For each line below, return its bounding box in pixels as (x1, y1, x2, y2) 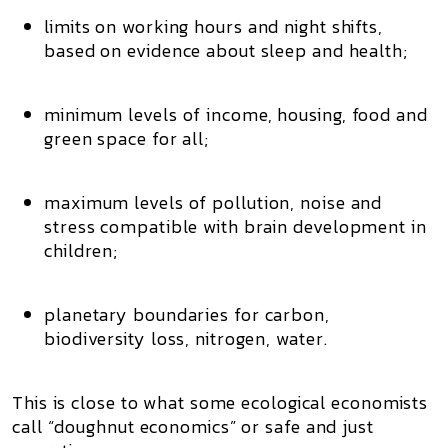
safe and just (265, 413, 374, 440)
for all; (146, 125, 210, 152)
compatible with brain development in (95, 213, 427, 240)
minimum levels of (44, 101, 207, 128)
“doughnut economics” (47, 413, 237, 440)
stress (44, 213, 96, 240)
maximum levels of (44, 189, 213, 216)
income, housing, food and (206, 101, 428, 128)
